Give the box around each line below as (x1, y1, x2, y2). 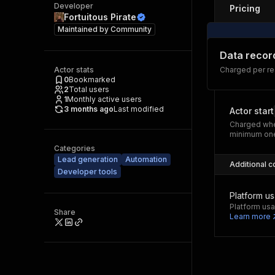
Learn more (230, 212, 271, 221)
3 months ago (64, 104, 114, 114)
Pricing (230, 3, 260, 14)
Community (110, 25, 152, 34)
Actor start (230, 106, 274, 116)
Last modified (114, 104, 164, 114)
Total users (69, 85, 109, 94)
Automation (125, 155, 167, 164)
